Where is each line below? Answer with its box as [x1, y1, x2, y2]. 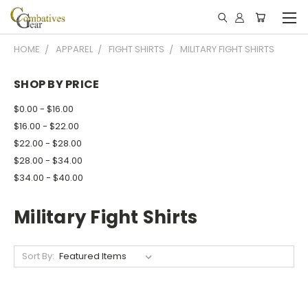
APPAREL [56, 43, 93, 56]
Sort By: [21, 249, 54, 263]
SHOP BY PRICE [14, 76, 100, 92]
